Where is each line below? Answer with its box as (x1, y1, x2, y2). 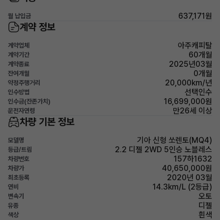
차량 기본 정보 (20, 116, 75, 128)
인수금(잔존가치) (8, 98, 51, 105)
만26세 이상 (173, 106, 212, 115)
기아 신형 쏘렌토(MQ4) (137, 136, 212, 145)
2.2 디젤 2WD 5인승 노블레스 (115, 145, 212, 154)
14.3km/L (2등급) (153, 182, 212, 192)
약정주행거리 (8, 79, 40, 86)
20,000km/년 (165, 78, 212, 87)
